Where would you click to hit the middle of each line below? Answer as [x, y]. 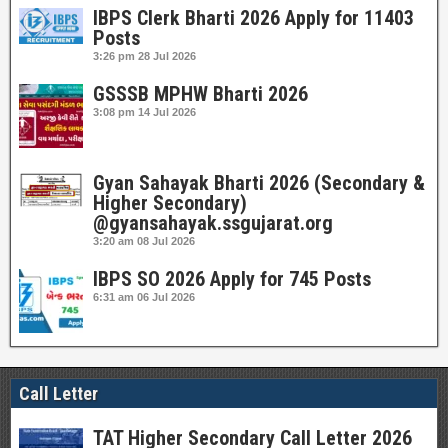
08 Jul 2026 [166, 241]
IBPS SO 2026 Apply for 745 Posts [232, 279]
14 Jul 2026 [167, 112]
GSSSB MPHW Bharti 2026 [200, 94]
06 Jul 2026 [166, 297]
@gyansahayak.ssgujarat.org [213, 223]
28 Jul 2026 [167, 56]
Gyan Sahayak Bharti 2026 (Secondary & [259, 183]
